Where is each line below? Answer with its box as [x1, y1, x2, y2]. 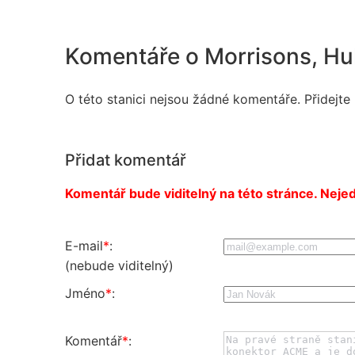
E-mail [65, 237, 103, 254]
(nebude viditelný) [65, 257, 174, 273]
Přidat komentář [65, 150, 186, 170]
